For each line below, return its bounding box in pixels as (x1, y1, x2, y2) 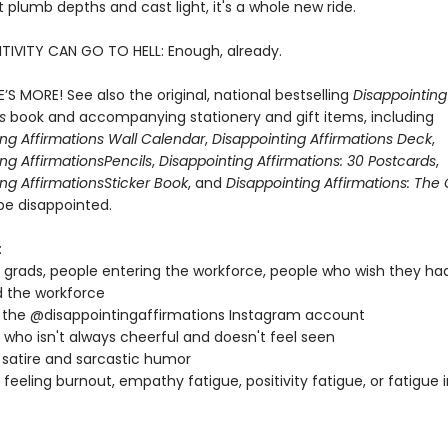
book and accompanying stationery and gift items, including (9, 107, 434, 127)
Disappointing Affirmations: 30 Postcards (154, 151, 436, 171)
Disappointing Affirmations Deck (211, 129, 432, 149)
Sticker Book (103, 173, 188, 193)
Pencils (103, 151, 152, 171)
